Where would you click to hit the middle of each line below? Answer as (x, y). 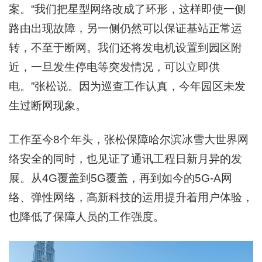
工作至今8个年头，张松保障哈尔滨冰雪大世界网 (129, 139)
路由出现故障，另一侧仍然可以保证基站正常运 (125, 28)
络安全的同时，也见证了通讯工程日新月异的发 (125, 158)
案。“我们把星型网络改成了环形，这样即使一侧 (127, 9)
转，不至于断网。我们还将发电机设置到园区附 (125, 47)
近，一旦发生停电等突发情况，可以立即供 (114, 67)
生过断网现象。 (48, 105)
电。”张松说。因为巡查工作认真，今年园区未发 (127, 86)
